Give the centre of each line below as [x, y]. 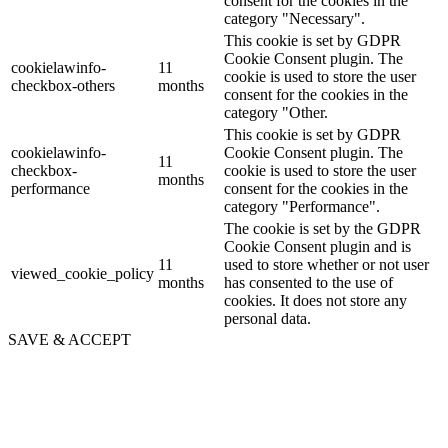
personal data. [267, 319]
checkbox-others [63, 86]
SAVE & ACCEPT [69, 340]
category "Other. [276, 113]
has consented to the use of [308, 283]
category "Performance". [302, 207]
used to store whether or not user [326, 265]
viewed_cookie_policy [82, 274]
